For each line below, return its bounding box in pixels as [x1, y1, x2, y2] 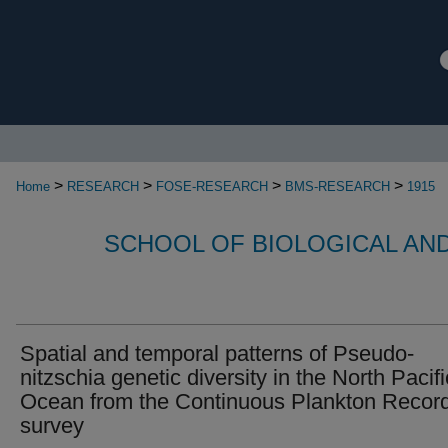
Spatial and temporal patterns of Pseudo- [20, 341, 414, 366]
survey [20, 413, 84, 438]
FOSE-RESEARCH [156, 179, 268, 194]
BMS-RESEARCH [285, 179, 390, 194]
